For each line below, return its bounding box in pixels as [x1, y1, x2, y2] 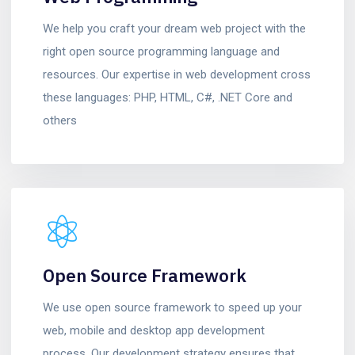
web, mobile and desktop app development [43, 323, 265, 338]
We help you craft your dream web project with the [43, 21, 306, 36]
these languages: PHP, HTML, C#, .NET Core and [43, 90, 292, 105]
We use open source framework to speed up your [43, 300, 302, 315]
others [43, 113, 77, 128]
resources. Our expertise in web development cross [43, 67, 311, 82]
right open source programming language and [43, 44, 280, 59]
